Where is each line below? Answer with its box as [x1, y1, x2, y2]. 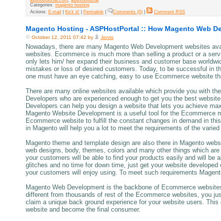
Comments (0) [113, 9, 143, 14]
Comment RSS [154, 9, 185, 14]
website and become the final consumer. [26, 205, 141, 213]
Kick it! [65, 9, 79, 14]
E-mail [48, 9, 61, 14]
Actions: [30, 9, 48, 14]
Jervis [101, 34, 113, 40]
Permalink [83, 9, 104, 14]
